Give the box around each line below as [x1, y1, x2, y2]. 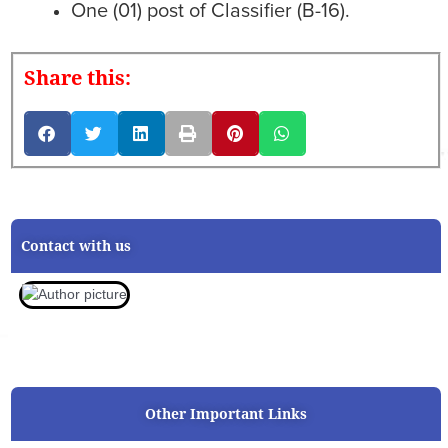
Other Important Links [145, 406, 307, 423]
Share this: [24, 66, 131, 91]
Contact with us [21, 238, 131, 255]
